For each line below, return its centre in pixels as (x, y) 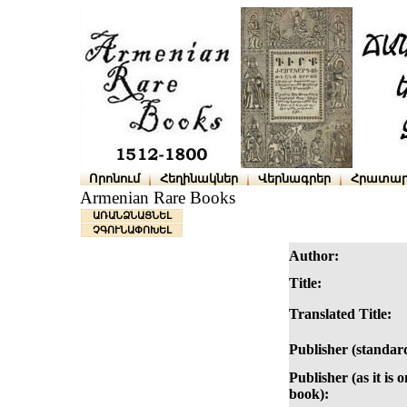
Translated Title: (340, 314)
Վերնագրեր (294, 179)
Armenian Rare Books (158, 198)
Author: (314, 256)
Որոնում (114, 179)
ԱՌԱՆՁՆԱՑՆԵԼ (132, 216)
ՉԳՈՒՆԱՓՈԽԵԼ (132, 230)
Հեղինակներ (199, 179)
